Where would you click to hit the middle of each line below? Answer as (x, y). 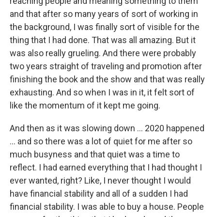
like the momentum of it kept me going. (85, 105)
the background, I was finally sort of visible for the (105, 27)
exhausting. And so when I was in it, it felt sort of (102, 92)
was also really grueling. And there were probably (103, 53)
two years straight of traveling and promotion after (106, 66)
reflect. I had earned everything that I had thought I (106, 167)
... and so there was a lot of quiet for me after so (101, 141)
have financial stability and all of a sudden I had (99, 194)
